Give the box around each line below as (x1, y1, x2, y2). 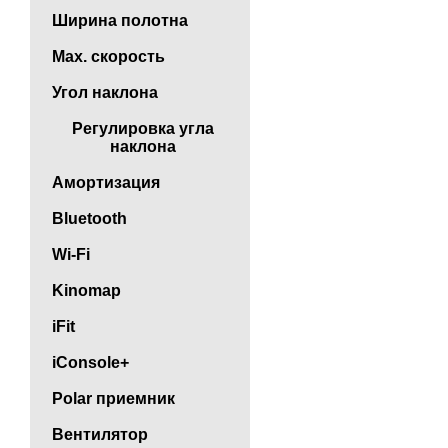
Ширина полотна (52, 12, 188, 30)
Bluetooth (52, 210, 127, 228)
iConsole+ (52, 354, 129, 372)
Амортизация (52, 174, 160, 192)
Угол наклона (52, 84, 158, 102)
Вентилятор (52, 426, 148, 444)
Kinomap (52, 282, 121, 300)
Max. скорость (52, 48, 165, 66)
